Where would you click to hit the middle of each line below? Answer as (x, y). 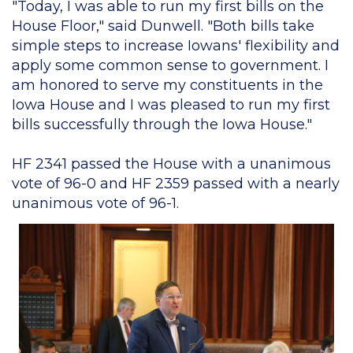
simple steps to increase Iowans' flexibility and (176, 46)
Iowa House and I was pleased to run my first (171, 105)
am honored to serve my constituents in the (167, 85)
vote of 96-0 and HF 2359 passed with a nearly (176, 184)
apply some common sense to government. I (170, 65)
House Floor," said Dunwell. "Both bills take (163, 26)
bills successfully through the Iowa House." (162, 124)
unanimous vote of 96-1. (97, 203)
